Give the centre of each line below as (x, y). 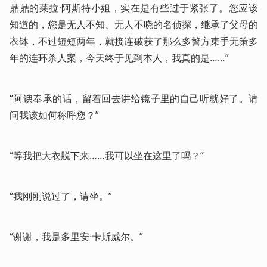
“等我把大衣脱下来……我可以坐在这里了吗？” (107, 155)
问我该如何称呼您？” (54, 115)
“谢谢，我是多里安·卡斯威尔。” (76, 236)
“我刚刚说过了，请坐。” (61, 196)
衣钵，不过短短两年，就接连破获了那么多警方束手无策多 (134, 41)
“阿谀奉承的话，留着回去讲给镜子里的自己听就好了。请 (134, 98)
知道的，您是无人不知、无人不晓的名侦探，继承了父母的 (134, 24)
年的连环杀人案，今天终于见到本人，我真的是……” (119, 58)
